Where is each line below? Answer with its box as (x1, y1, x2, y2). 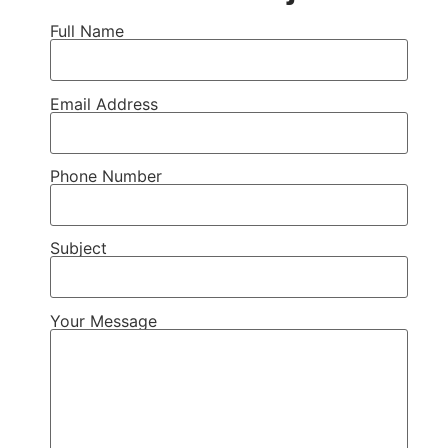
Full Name (50, 21, 124, 42)
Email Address (50, 93, 158, 114)
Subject (50, 238, 107, 259)
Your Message (50, 310, 157, 331)
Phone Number (50, 165, 162, 186)
